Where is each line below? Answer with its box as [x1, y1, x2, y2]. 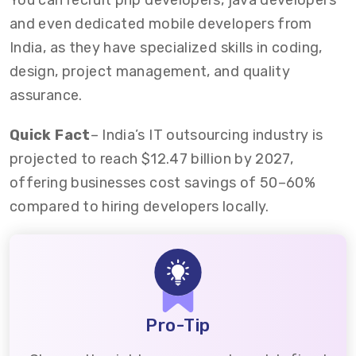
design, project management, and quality [10, 63, 291, 80]
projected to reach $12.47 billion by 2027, [10, 150, 294, 168]
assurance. [10, 87, 83, 104]
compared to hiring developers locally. [10, 198, 269, 215]
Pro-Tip [145, 315, 211, 336]
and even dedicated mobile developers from [10, 15, 312, 33]
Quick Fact [10, 126, 91, 144]
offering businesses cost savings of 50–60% [10, 174, 316, 192]
